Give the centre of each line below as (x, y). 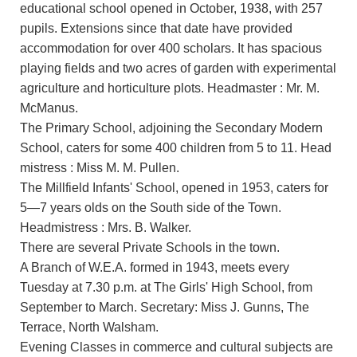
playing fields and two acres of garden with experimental (178, 68)
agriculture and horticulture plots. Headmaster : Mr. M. (170, 88)
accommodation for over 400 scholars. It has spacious (171, 48)
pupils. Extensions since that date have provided (156, 28)
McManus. (49, 108)
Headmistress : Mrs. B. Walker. (106, 227)
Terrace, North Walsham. (89, 327)
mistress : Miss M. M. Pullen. (100, 167)
